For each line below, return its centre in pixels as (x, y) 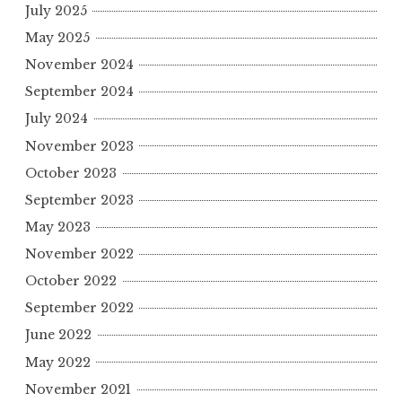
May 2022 (58, 362)
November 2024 (79, 65)
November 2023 (79, 146)
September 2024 (79, 92)
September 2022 (79, 308)
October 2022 (71, 281)
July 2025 (56, 10)
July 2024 (57, 119)
